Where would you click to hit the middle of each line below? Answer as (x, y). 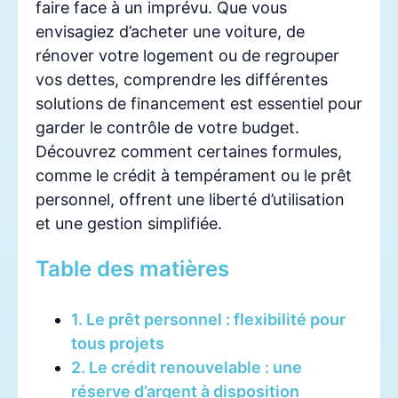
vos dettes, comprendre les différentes (182, 79)
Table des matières (132, 268)
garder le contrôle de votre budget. (167, 127)
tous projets (118, 343)
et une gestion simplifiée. (129, 223)
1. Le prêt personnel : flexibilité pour (208, 319)
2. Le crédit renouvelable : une (187, 367)
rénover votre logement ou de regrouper (187, 55)
